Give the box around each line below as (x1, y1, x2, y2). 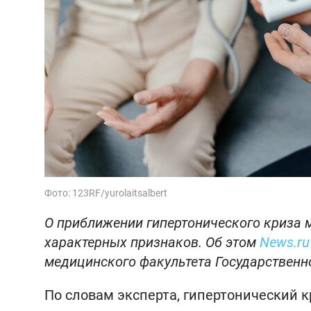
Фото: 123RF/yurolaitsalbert (44, 187, 167, 199)
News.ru (260, 234, 310, 251)
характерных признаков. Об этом (44, 234, 260, 251)
